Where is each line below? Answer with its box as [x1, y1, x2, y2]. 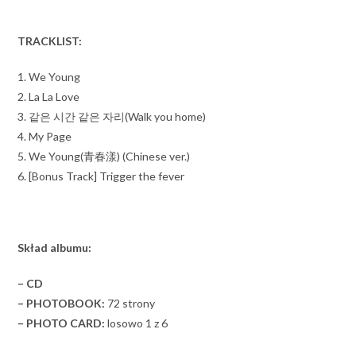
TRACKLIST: [17, 33, 83, 48]
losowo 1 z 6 [105, 315, 168, 330]
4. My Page [17, 129, 72, 143]
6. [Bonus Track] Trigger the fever [17, 168, 185, 183]
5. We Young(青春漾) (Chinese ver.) [17, 149, 191, 163]
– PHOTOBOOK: [17, 296, 106, 310]
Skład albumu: [17, 240, 92, 254]
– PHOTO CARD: [17, 315, 106, 330]
